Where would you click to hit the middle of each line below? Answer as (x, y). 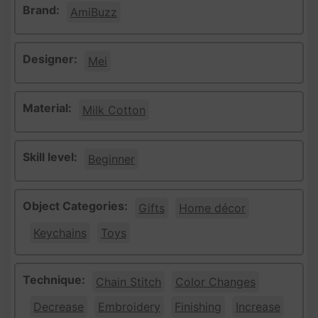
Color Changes (215, 281)
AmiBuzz (94, 12)
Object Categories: (75, 205)
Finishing (198, 306)
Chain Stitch (128, 281)
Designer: (50, 59)
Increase (258, 306)
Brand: (41, 10)
